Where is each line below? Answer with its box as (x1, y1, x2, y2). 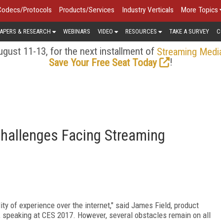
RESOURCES (125, 27, 157, 35)
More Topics (181, 5, 218, 14)
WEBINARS (63, 27, 90, 35)
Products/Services (59, 5, 114, 14)
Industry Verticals (122, 5, 174, 14)
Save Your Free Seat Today (48, 56, 157, 69)
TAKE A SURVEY (169, 27, 209, 35)
